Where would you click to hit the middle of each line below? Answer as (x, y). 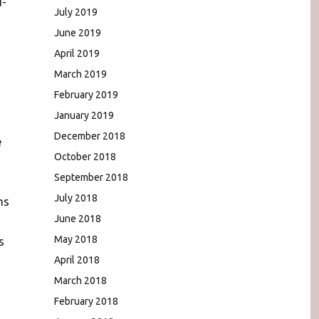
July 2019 (76, 12)
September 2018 (91, 177)
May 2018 (76, 239)
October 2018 (85, 156)
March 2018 (80, 280)
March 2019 (80, 74)
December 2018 (90, 136)
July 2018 (76, 198)
